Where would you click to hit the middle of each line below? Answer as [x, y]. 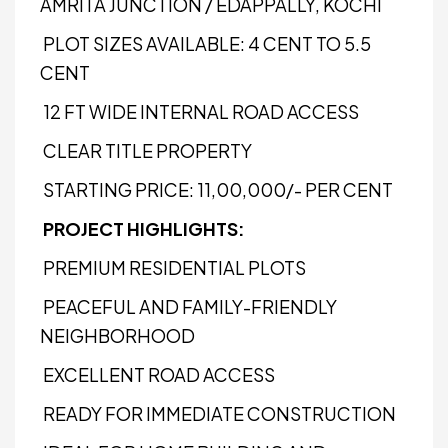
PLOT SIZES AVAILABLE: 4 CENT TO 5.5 [205, 43]
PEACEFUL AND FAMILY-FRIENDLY [188, 306]
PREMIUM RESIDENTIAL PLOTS [173, 267]
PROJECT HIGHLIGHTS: [142, 228]
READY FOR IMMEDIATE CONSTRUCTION [218, 413]
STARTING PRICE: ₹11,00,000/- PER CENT [216, 189]
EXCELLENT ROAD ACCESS [157, 374]
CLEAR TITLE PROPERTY [146, 150]
